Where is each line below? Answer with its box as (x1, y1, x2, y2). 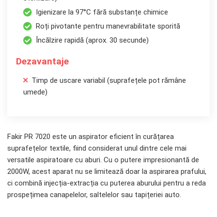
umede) (23, 88, 47, 97)
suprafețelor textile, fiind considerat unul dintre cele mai (7, 144, 186, 153)
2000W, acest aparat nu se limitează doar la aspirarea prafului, (7, 167, 206, 176)
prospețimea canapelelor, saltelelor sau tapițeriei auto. (7, 190, 181, 200)
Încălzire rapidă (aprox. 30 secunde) (36, 36, 149, 45)
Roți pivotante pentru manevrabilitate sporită (36, 22, 180, 31)
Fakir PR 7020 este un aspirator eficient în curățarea (7, 132, 174, 141)
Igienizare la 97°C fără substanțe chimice (36, 8, 168, 17)
